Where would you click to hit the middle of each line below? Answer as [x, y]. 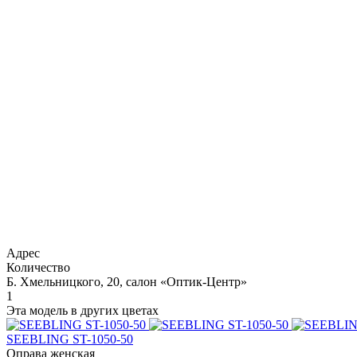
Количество [38, 267]
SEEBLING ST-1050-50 [70, 339]
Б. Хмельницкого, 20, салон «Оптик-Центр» [127, 281]
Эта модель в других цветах [82, 310]
